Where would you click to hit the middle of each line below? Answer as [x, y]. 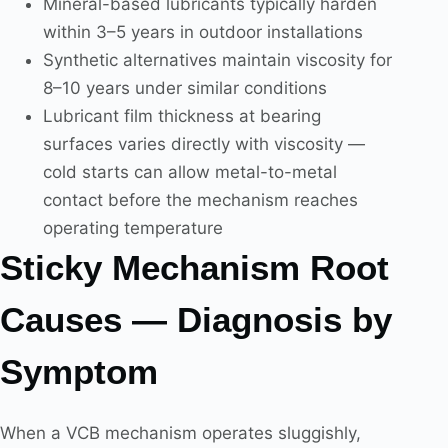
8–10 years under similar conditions [184, 88]
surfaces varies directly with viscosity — [203, 144]
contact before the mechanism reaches [200, 200]
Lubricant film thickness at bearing [181, 116]
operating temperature [132, 228]
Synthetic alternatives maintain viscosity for [217, 60]
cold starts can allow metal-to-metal [189, 172]
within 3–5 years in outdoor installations [202, 32]
